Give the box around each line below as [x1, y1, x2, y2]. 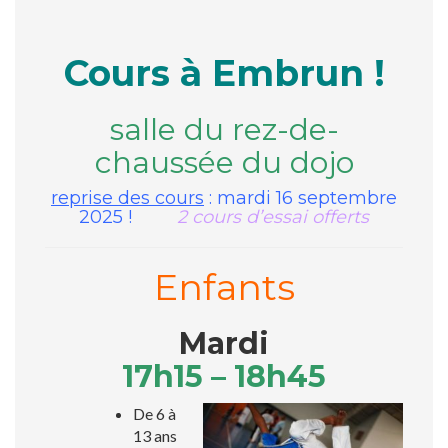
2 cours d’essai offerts [177, 206, 369, 229]
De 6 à [133, 404, 176, 424]
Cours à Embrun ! [63, 51, 385, 96]
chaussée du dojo [94, 144, 354, 182]
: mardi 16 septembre [204, 187, 397, 210]
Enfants [153, 265, 295, 310]
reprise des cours [51, 187, 204, 210]
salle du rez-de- [109, 111, 339, 149]
